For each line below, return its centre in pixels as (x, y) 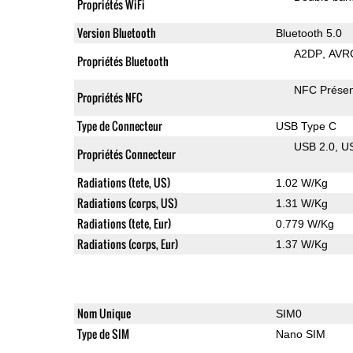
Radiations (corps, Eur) (127, 243)
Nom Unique (104, 313)
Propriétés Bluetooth (123, 61)
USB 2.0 (314, 146)
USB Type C (306, 126)
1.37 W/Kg (301, 244)
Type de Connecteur (119, 125)
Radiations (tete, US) (123, 182)
